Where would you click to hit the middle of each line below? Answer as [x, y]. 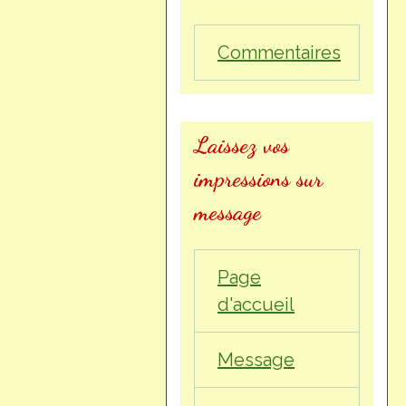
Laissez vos [242, 145]
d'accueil [256, 305]
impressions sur [258, 178]
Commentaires [279, 53]
